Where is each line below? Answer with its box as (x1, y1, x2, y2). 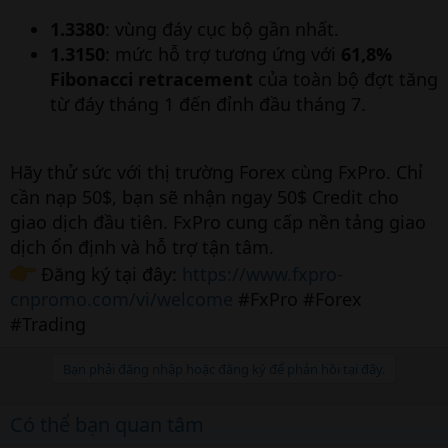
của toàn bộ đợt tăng (253, 67, 438, 91)
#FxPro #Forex (233, 287, 362, 312)
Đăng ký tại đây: (36, 262, 183, 287)
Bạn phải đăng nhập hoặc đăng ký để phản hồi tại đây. (63, 360, 385, 379)
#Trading (10, 312, 86, 337)
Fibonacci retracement (50, 67, 253, 91)
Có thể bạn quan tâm (10, 411, 204, 439)
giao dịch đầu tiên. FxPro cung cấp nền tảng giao (10, 210, 426, 234)
